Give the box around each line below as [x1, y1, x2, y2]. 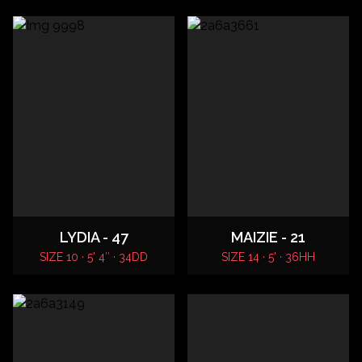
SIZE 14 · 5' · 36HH [221, 250, 315, 263]
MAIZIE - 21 [231, 229, 305, 246]
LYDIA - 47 [59, 229, 128, 246]
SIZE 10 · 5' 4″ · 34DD [40, 250, 148, 263]
